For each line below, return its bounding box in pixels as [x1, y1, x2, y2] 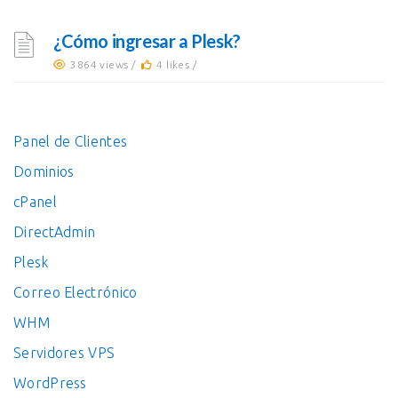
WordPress [13, 375, 87, 391]
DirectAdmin [13, 224, 96, 240]
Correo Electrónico [13, 284, 138, 300]
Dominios [13, 163, 75, 179]
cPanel [13, 194, 57, 210]
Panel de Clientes [13, 133, 128, 149]
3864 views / [70, 59, 139, 70]
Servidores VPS [13, 345, 115, 361]
